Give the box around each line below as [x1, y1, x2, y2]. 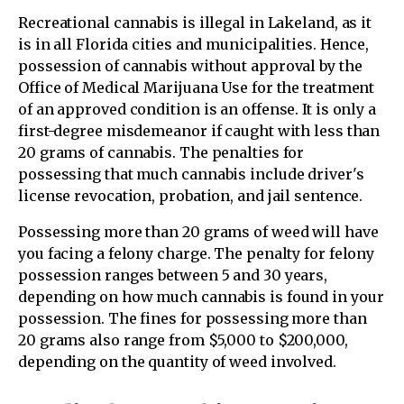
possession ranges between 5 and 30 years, [18, 265, 328, 284]
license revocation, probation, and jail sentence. [18, 186, 363, 205]
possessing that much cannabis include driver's [18, 164, 364, 183]
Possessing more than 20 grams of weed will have [18, 222, 379, 241]
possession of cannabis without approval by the [18, 56, 363, 75]
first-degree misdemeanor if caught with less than [18, 121, 381, 140]
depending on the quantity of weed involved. [18, 352, 336, 371]
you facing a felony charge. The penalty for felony [18, 243, 375, 262]
